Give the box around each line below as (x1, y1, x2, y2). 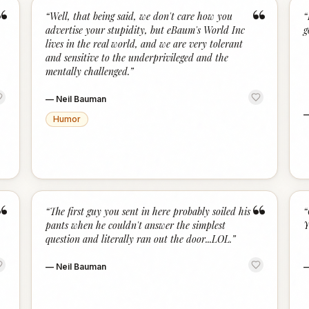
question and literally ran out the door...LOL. (46, 232, 232, 246)
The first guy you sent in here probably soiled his (50, 205, 251, 218)
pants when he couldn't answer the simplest (46, 219, 226, 232)
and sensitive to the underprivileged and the (46, 51, 229, 64)
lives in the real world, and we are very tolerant (46, 37, 243, 50)
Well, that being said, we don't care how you (50, 10, 233, 23)
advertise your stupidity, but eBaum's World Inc (46, 23, 246, 37)
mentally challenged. (46, 65, 130, 78)
